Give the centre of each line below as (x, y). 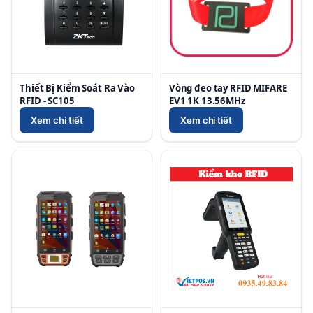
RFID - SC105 (47, 100)
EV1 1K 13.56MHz (207, 100)
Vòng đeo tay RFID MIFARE (228, 88)
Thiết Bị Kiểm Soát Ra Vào (77, 88)
